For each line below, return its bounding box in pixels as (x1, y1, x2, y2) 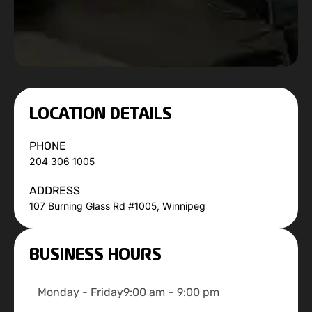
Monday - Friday (38, 286, 123, 299)
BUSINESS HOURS (29, 244, 162, 265)
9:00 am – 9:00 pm (123, 286, 219, 299)
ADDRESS (29, 184, 80, 197)
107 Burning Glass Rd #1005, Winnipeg (29, 200, 205, 212)
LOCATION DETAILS (29, 103, 172, 124)
